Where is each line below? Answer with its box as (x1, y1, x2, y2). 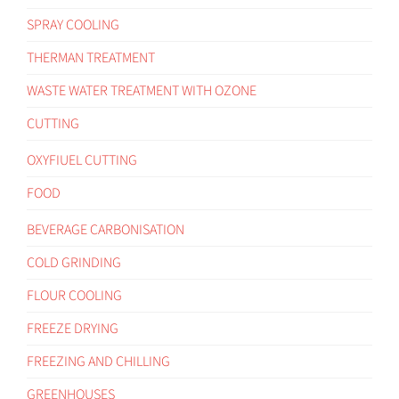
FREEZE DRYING (27, 318, 118, 338)
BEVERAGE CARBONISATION (27, 219, 184, 240)
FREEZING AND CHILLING (27, 351, 170, 371)
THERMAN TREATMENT (27, 47, 155, 68)
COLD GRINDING (27, 252, 121, 273)
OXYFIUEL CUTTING (27, 150, 137, 170)
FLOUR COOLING (27, 285, 122, 305)
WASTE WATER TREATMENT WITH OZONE (27, 80, 256, 101)
